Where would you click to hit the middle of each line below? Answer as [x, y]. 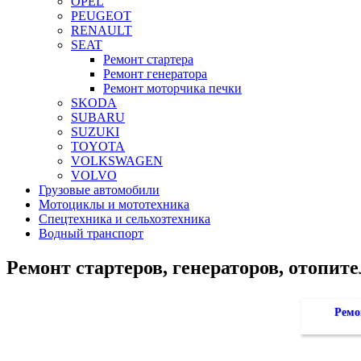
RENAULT [102, 31]
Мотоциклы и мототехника [114, 205]
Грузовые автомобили [99, 190]
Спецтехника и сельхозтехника [124, 219]
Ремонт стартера [148, 60]
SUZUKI [95, 132]
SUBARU [98, 118]
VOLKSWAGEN [117, 161]
